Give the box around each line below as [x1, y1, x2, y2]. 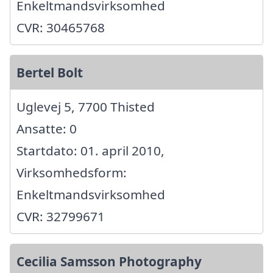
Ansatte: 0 [16, 120, 77, 138]
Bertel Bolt [16, 64, 83, 82]
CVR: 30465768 [16, 19, 105, 37]
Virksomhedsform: [16, 164, 127, 182]
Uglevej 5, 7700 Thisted [16, 98, 155, 116]
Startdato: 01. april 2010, [16, 142, 165, 160]
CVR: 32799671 [16, 208, 105, 225]
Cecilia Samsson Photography [16, 253, 202, 271]
